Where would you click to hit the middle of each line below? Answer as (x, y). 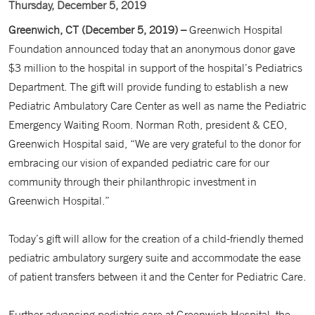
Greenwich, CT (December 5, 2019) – (99, 30)
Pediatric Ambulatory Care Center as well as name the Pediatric (157, 105)
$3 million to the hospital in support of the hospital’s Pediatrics (155, 67)
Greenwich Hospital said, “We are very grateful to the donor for (155, 143)
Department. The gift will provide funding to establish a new (148, 86)
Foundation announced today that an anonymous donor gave (152, 49)
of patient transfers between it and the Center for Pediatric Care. (157, 276)
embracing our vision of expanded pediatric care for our (139, 162)
